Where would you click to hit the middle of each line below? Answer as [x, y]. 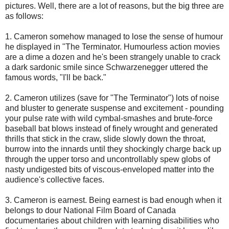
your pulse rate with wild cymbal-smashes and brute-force [109, 119]
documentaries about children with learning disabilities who [112, 221]
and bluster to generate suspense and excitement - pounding [114, 108]
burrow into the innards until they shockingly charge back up [113, 149]
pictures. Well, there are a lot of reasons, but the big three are [114, 6]
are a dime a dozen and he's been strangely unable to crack [113, 57]
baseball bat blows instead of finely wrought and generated [111, 129]
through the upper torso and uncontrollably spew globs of [108, 159]
